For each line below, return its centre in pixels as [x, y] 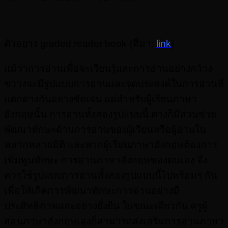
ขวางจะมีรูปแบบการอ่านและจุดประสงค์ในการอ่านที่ [114, 83]
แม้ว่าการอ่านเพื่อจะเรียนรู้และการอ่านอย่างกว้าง [108, 68]
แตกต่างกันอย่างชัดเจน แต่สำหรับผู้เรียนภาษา [101, 99]
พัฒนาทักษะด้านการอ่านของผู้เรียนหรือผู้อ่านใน [105, 129]
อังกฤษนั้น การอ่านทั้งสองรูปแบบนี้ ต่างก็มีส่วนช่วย [110, 114]
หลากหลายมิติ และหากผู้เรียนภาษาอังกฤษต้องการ [111, 145]
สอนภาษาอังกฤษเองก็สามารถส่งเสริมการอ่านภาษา [114, 221]
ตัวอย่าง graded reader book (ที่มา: [80, 43]
